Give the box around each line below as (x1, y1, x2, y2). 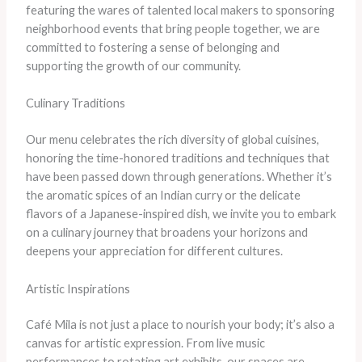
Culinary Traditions (25, 96, 125, 111)
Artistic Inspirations (25, 281, 130, 296)
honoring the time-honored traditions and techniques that (25, 151, 330, 166)
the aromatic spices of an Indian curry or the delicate (25, 188, 301, 203)
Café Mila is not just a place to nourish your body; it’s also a (25, 318, 335, 332)
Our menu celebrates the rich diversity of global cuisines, (25, 133, 319, 147)
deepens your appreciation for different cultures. (25, 244, 283, 259)
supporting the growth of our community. (25, 59, 241, 74)
